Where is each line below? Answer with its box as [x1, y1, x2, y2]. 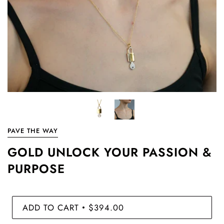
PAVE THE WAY [7, 126, 58, 135]
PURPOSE [7, 160, 65, 177]
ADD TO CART [22, 201, 79, 213]
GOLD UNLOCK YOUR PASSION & [7, 143, 212, 161]
